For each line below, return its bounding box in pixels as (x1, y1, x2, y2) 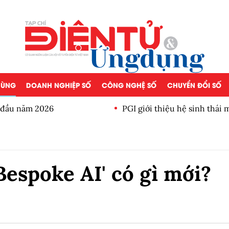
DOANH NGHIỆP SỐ (26, 80, 91, 89)
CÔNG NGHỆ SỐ (101, 80, 156, 89)
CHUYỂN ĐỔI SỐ (167, 80, 221, 89)
